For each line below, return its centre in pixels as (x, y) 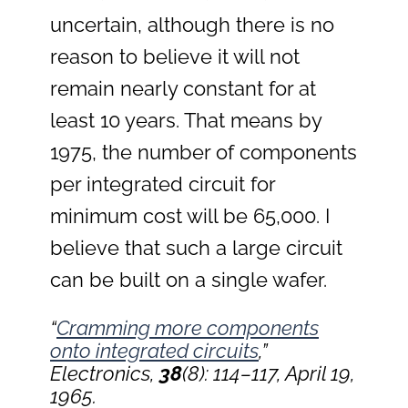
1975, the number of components (204, 153)
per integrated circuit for (163, 184)
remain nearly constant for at (183, 89)
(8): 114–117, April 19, (269, 373)
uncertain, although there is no (192, 25)
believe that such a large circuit (196, 248)
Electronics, (102, 373)
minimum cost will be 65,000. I (190, 216)
